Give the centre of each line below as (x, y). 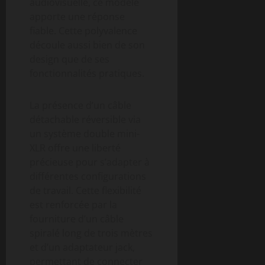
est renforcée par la (73, 204)
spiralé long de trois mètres (91, 233)
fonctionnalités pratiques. (87, 73)
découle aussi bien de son (87, 45)
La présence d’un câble (80, 105)
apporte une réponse (77, 16)
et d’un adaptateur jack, (82, 247)
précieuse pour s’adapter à (90, 162)
